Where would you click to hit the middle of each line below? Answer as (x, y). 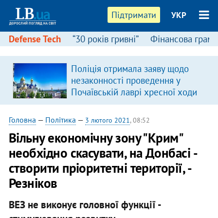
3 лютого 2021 (107, 120)
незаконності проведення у (125, 80)
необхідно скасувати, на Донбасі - (103, 153)
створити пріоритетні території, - (100, 168)
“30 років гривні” (105, 39)
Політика (60, 120)
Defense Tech (35, 39)
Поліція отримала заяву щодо (130, 69)
